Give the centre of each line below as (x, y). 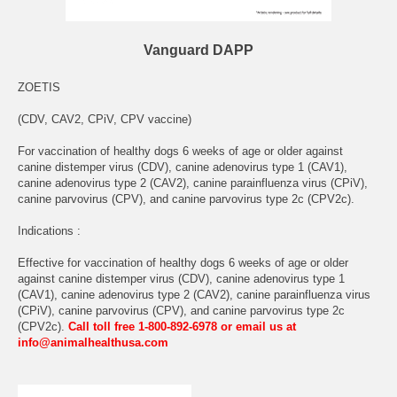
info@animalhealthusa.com (93, 343)
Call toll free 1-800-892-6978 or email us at (182, 327)
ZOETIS (39, 88)
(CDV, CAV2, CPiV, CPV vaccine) (105, 120)
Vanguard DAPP (198, 51)
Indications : (49, 231)
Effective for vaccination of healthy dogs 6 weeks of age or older (183, 263)
